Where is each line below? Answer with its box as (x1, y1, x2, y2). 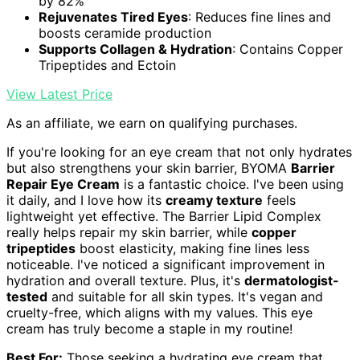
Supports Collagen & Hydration (39, 41, 232, 58)
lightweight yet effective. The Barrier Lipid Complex (6, 208, 321, 225)
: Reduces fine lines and (188, 9, 331, 26)
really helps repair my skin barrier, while (6, 224, 252, 241)
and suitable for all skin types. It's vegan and (47, 288, 323, 305)
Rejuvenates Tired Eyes (39, 9, 188, 26)
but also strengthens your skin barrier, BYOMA (6, 160, 291, 177)
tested (6, 288, 47, 305)
